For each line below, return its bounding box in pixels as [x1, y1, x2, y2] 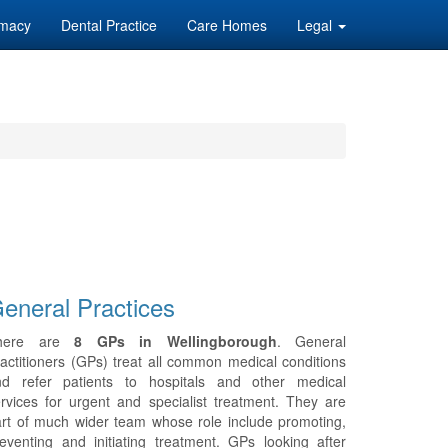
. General [276, 331, 346, 351]
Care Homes [187, 15, 267, 35]
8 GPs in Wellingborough [74, 331, 277, 351]
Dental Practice [61, 15, 157, 35]
